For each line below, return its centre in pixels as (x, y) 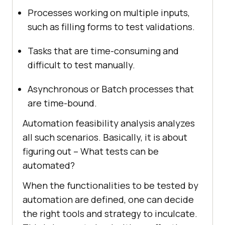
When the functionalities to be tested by (110, 185)
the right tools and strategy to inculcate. (110, 213)
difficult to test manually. (81, 65)
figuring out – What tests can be (91, 151)
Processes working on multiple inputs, (109, 12)
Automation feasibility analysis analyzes (109, 123)
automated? (49, 165)
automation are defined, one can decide (108, 199)
